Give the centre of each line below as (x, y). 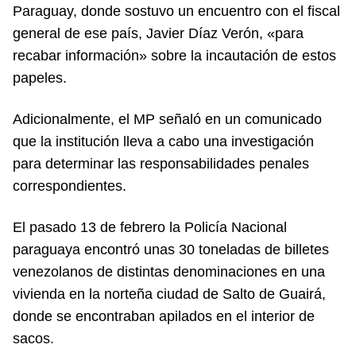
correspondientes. (70, 186)
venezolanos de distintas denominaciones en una (169, 272)
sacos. (33, 339)
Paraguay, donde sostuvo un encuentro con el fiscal (176, 11)
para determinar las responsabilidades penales (161, 164)
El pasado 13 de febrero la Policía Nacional (150, 227)
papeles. (40, 78)
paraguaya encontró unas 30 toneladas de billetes (171, 250)
